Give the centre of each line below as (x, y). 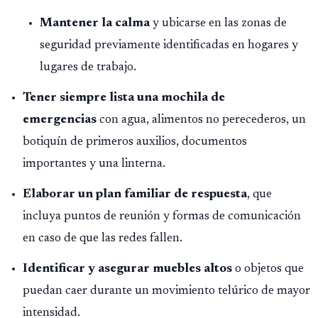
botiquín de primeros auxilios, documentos (135, 142)
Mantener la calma (95, 23)
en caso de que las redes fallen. (103, 238)
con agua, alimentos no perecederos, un (201, 120)
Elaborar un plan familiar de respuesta (135, 194)
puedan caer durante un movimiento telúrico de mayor (166, 291)
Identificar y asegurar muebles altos (127, 269)
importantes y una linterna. (94, 164)
